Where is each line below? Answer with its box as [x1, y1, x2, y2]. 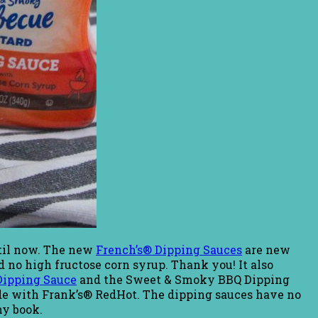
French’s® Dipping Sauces [96, 242, 242, 258]
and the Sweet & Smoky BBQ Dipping [77, 272, 290, 287]
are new [242, 242, 290, 258]
